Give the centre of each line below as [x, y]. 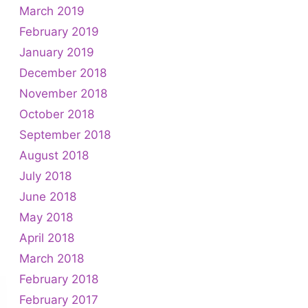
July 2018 [45, 176]
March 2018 [52, 258]
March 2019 [52, 11]
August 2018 [54, 155]
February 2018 [59, 279]
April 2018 [47, 238]
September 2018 [65, 134]
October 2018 [57, 114]
